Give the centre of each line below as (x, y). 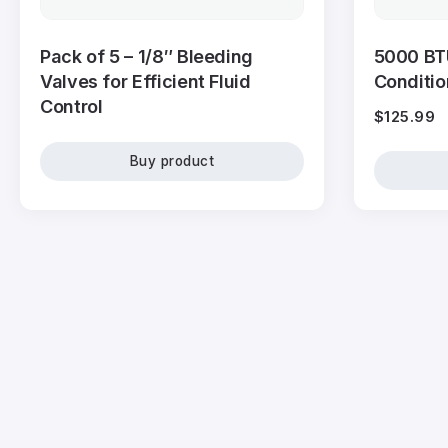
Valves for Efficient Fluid (145, 82)
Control (71, 107)
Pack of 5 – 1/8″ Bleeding (146, 57)
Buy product (171, 160)
